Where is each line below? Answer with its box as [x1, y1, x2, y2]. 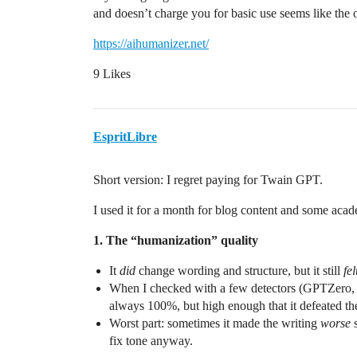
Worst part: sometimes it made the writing [109, 316, 320, 331]
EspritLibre [93, 130, 157, 144]
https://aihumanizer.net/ [93, 37, 209, 51]
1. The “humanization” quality [93, 233, 258, 248]
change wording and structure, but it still [135, 264, 343, 278]
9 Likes [93, 67, 131, 81]
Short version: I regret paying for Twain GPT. [93, 173, 323, 187]
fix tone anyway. [109, 334, 193, 348]
